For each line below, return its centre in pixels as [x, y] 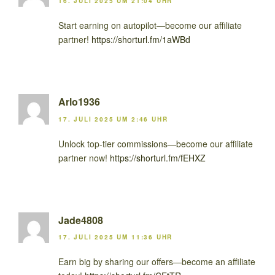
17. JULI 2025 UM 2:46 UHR [113, 119]
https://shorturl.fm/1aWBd [141, 40]
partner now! [84, 157]
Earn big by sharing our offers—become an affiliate [157, 261]
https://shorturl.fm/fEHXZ [158, 157]
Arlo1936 [79, 102]
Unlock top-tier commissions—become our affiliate [156, 143]
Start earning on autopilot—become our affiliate [150, 25]
